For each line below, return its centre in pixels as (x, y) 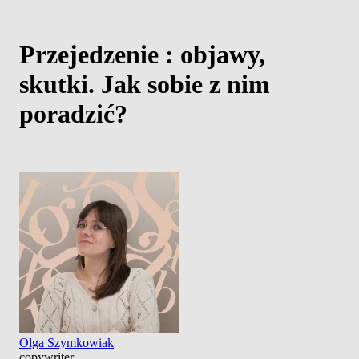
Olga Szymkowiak (67, 342)
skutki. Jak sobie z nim (145, 85)
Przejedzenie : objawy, (142, 55)
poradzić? (73, 114)
